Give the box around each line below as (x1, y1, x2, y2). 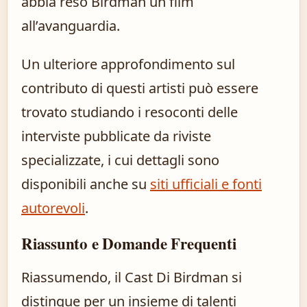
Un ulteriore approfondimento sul (21, 55, 235, 74)
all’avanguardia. (21, 16, 120, 36)
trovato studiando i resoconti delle (21, 103, 238, 122)
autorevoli (21, 199, 85, 218)
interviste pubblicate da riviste (21, 127, 211, 146)
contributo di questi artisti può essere (21, 79, 258, 98)
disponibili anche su (21, 175, 150, 194)
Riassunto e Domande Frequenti (21, 232, 236, 256)
